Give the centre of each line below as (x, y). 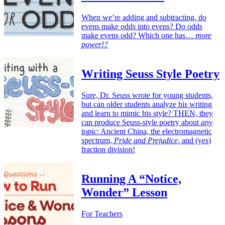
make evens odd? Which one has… (138, 36)
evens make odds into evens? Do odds (142, 27)
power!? (95, 45)
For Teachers (102, 213)
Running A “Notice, (131, 179)
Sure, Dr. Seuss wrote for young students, (147, 95)
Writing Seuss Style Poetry (150, 74)
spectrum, (98, 141)
